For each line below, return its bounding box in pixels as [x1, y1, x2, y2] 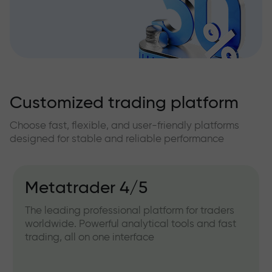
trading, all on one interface [25, 231, 154, 242]
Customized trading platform [10, 94, 239, 112]
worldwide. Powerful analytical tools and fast [25, 218, 236, 229]
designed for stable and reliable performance [10, 133, 224, 144]
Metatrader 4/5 [25, 179, 148, 197]
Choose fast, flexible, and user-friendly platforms [10, 120, 239, 131]
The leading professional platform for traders [25, 205, 234, 216]
